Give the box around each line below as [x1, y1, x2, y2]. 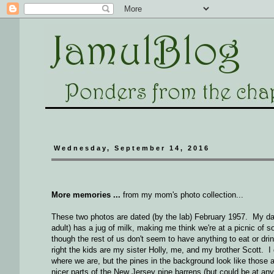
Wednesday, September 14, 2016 [54, 144, 210, 152]
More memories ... [51, 190, 120, 200]
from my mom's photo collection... [120, 190, 243, 200]
